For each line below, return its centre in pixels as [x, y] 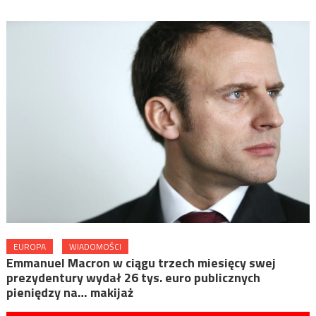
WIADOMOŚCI [95, 247]
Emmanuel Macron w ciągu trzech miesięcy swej [141, 263]
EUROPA [29, 247]
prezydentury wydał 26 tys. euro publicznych [133, 278]
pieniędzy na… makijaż [69, 293]
